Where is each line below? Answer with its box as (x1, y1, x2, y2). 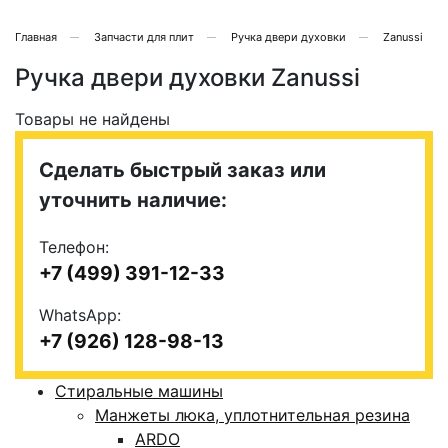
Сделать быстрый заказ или (39, 158, 326, 182)
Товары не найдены (15, 109, 170, 129)
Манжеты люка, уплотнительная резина (95, 405, 410, 425)
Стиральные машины (55, 381, 223, 401)
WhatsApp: (39, 305, 121, 325)
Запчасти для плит (94, 30, 194, 44)
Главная (15, 30, 57, 44)
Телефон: (39, 237, 109, 257)
